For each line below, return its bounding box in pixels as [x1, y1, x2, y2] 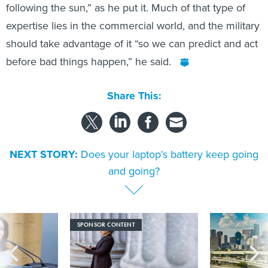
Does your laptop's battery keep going [81, 147, 258, 162]
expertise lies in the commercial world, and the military [6, 18, 260, 33]
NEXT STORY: [10, 147, 78, 162]
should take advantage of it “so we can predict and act [6, 36, 258, 51]
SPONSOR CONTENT [77, 221, 135, 229]
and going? [108, 163, 160, 178]
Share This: [113, 87, 162, 103]
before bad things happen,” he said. [6, 54, 174, 69]
